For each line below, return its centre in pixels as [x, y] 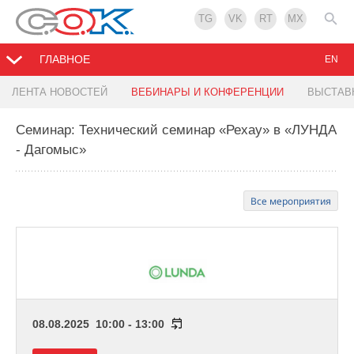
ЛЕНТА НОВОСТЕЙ [60, 92]
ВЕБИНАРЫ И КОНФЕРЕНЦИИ [207, 92]
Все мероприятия [291, 201]
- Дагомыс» [51, 150]
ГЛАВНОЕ [65, 60]
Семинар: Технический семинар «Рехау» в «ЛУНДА [176, 130]
